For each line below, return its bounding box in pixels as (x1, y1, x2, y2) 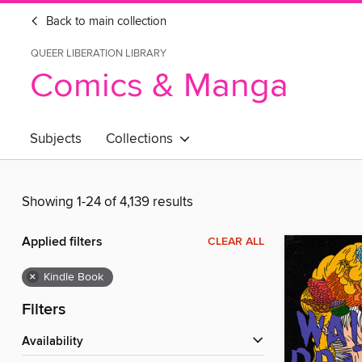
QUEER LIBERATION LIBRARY (31, 47, 166, 60)
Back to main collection (43, 15, 166, 29)
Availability (30, 335, 83, 350)
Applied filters (22, 234, 103, 251)
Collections (106, 130, 179, 148)
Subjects (30, 130, 82, 148)
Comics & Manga (30, 65, 288, 107)
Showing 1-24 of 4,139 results (22, 193, 193, 212)
